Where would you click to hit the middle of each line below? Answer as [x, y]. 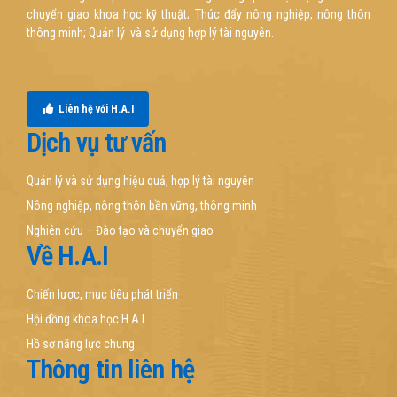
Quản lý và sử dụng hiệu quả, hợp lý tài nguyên [140, 180]
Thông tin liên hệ [110, 369]
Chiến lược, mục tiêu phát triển [102, 294]
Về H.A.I [67, 255]
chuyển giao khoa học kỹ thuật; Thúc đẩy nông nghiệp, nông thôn [198, 14]
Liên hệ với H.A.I [96, 109]
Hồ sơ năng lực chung [81, 343]
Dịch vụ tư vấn [97, 142]
